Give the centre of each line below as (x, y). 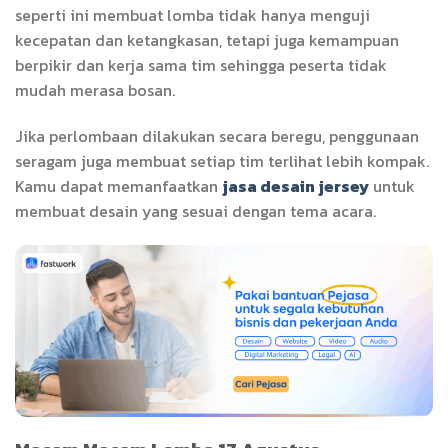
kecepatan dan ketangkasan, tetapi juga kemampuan (207, 40)
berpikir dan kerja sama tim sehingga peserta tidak (201, 65)
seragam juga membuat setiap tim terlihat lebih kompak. (222, 160)
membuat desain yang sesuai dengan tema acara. (195, 210)
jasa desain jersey (295, 185)
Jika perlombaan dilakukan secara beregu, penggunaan (217, 135)
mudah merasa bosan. (95, 90)
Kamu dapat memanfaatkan (118, 185)
